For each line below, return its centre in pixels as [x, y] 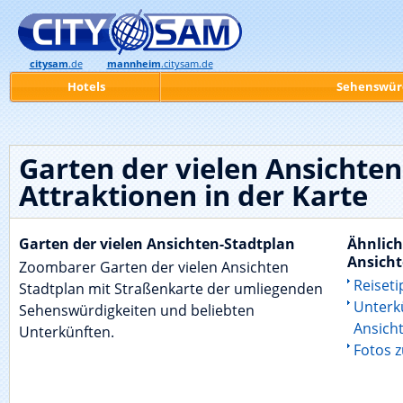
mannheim [134, 64]
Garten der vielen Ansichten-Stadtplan [157, 244]
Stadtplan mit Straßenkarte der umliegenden [171, 289]
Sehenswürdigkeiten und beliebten [137, 311]
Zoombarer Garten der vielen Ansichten [154, 268]
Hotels [86, 86]
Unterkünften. [67, 332]
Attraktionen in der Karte [193, 195]
